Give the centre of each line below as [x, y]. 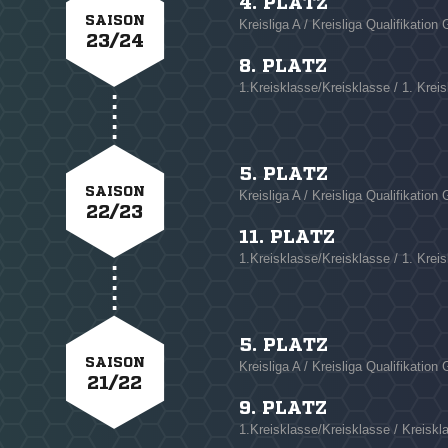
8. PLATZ [283, 65]
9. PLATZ [283, 407]
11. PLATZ [287, 236]
